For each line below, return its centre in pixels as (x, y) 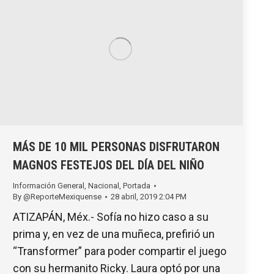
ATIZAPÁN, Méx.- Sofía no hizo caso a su (111, 217)
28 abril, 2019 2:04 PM (149, 196)
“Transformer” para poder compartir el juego (120, 251)
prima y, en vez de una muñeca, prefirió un (114, 234)
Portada (137, 185)
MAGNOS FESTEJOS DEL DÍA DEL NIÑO (109, 165)
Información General (49, 185)
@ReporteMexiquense (62, 196)
